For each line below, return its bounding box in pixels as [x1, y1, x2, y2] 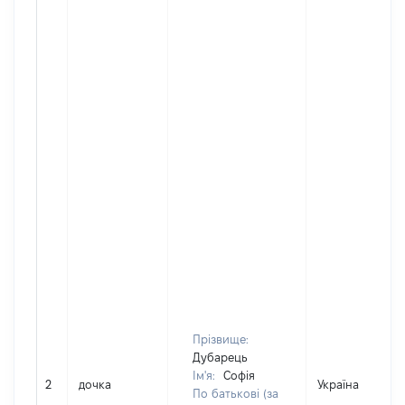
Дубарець [193, 351, 248, 363]
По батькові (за [193, 387, 278, 400]
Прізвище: [193, 333, 249, 345]
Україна [317, 378, 359, 391]
